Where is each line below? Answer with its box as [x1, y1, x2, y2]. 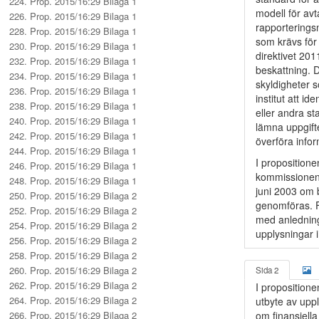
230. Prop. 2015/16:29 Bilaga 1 [9, 39, 137, 53]
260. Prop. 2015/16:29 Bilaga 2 [9, 263, 137, 277]
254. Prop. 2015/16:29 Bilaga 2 [9, 219, 137, 232]
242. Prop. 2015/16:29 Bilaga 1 [9, 129, 137, 142]
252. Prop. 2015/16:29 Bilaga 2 [9, 204, 137, 217]
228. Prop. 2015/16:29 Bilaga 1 [9, 24, 137, 38]
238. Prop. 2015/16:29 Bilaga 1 [9, 99, 137, 113]
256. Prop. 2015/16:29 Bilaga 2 [9, 234, 137, 247]
